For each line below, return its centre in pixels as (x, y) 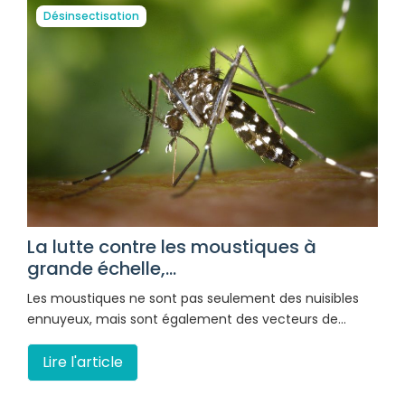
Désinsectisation (91, 15)
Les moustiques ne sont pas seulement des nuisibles (193, 298)
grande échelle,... (102, 268)
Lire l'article (83, 362)
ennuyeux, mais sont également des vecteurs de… (187, 319)
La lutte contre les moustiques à (172, 246)
